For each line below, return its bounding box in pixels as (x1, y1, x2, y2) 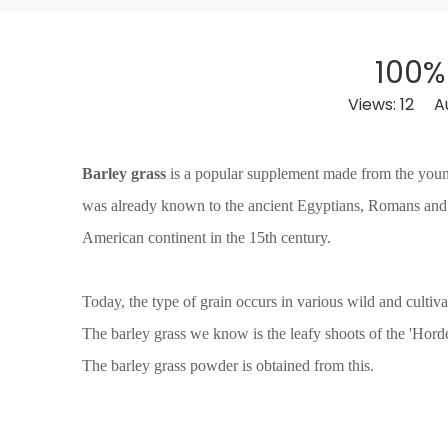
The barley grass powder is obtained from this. (82, 357, 374, 374)
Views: (347, 93, 400, 116)
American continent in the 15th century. (82, 229, 331, 246)
